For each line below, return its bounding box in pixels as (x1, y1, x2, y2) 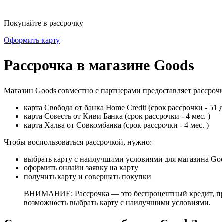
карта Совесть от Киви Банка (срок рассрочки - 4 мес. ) (24, 111, 210, 120)
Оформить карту (4, 36, 60, 44)
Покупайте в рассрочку (4, 19, 83, 27)
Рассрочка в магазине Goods (4, 56, 194, 73)
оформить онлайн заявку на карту (24, 163, 138, 172)
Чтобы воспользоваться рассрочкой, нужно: (4, 137, 152, 146)
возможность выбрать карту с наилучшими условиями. (24, 198, 211, 207)
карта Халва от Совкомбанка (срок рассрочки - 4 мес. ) (24, 120, 209, 129)
